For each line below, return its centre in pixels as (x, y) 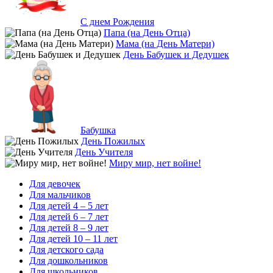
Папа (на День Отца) (147, 32)
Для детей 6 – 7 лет (69, 216)
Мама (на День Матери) (165, 43)
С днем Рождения (117, 21)
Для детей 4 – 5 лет (69, 205)
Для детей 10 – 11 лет (73, 238)
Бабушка (98, 130)
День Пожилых (113, 141)
